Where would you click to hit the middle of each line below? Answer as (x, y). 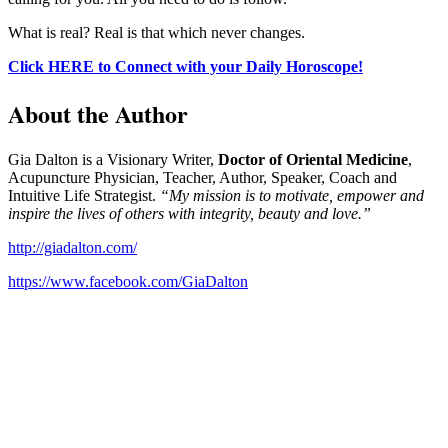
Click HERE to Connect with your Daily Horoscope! (185, 67)
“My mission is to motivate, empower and (290, 195)
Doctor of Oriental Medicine (313, 159)
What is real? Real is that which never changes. (156, 33)
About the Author (98, 113)
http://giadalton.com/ (72, 247)
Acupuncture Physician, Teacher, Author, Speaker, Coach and (202, 177)
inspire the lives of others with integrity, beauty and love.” (189, 213)
